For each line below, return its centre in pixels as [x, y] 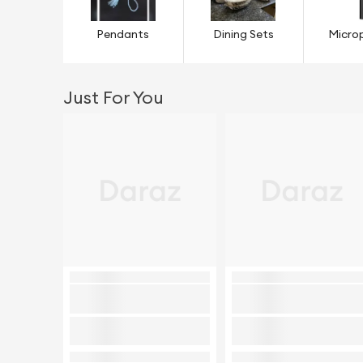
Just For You [113, 98]
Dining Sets [243, 34]
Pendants [123, 34]
